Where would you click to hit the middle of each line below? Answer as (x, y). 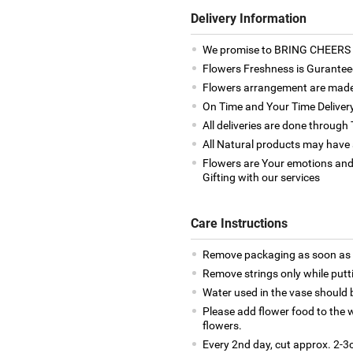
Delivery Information (248, 18)
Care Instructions (239, 223)
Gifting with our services (261, 177)
